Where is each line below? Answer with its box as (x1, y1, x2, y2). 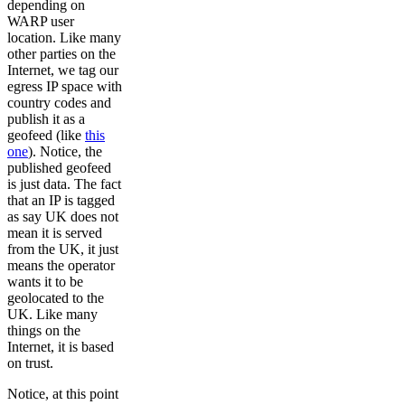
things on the (7, 323, 80, 339)
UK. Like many (7, 306, 98, 323)
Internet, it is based (7, 339, 114, 355)
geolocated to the (7, 290, 104, 306)
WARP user (7, 14, 74, 30)
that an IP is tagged (7, 193, 115, 209)
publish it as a (7, 111, 85, 127)
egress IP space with (7, 79, 122, 95)
